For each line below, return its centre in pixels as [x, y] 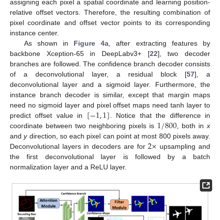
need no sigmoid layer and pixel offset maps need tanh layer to [110, 105]
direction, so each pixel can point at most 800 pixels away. [119, 136]
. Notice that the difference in [160, 115]
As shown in [49, 43]
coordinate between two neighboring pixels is [83, 125]
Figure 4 [89, 43]
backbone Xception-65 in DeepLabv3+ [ [80, 53]
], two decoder [184, 53]
